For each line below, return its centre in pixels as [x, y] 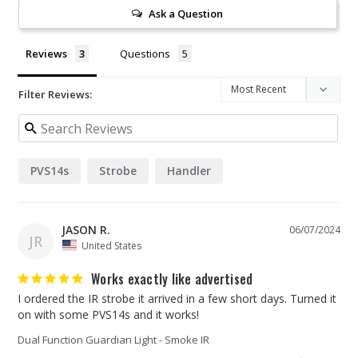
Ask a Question [186, 14]
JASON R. [86, 230]
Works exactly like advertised [172, 278]
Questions [145, 54]
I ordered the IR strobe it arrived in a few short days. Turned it [177, 298]
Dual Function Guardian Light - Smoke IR [113, 339]
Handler [189, 171]
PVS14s [50, 171]
